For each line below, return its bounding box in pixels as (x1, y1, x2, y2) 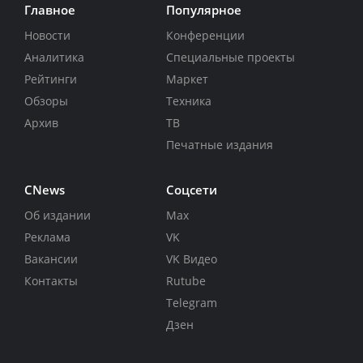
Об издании (24, 207, 91, 224)
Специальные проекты (165, 49, 295, 66)
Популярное (165, 2, 241, 19)
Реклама (24, 229, 70, 246)
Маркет (165, 71, 208, 88)
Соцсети (165, 181, 217, 199)
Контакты (24, 273, 78, 289)
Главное (24, 2, 75, 19)
